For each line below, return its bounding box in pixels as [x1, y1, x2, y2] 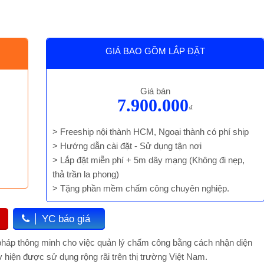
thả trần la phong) [52, 169, 120, 179]
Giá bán [140, 86, 171, 96]
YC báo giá [42, 213, 91, 225]
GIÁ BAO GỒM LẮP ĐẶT [105, 46, 206, 56]
